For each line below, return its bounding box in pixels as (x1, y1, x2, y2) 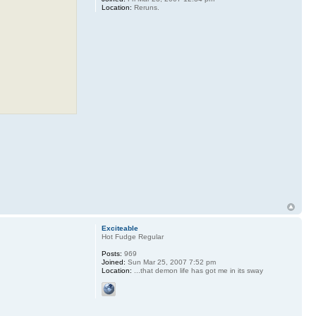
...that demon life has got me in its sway (131, 266, 263, 274)
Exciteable (101, 224, 138, 232)
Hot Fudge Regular (101, 232, 164, 241)
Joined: (101, 257, 126, 266)
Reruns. (131, 4, 159, 12)
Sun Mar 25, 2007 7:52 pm (125, 257, 216, 266)
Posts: (101, 249, 122, 257)
